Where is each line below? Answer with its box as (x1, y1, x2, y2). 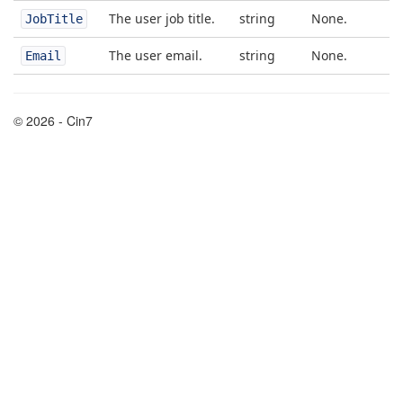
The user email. (109, 47, 202, 64)
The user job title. (109, 10, 215, 27)
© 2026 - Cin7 (13, 112, 93, 130)
